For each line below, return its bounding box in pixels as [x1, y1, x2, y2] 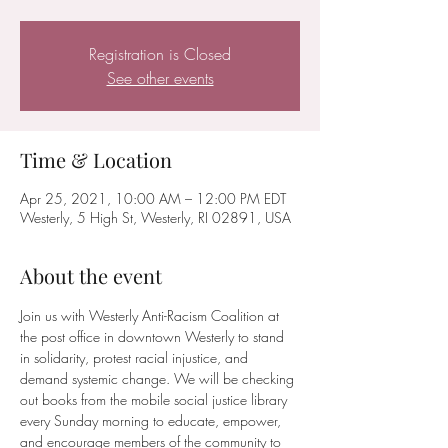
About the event [20, 262, 162, 289]
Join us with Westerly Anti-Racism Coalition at [20, 306, 283, 325]
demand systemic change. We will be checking [20, 369, 298, 388]
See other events [106, 67, 214, 89]
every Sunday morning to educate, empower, [20, 411, 285, 430]
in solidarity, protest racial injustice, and [20, 348, 252, 367]
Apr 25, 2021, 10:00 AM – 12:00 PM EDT [20, 189, 286, 208]
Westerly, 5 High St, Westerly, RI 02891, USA [20, 208, 291, 227]
